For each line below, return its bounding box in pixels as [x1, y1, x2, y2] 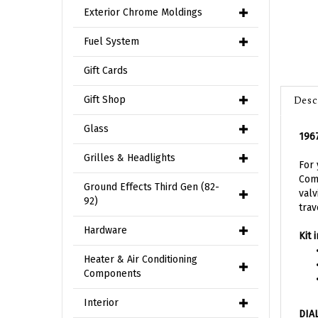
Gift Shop [84, 94, 126, 106]
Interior [84, 297, 119, 309]
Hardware [84, 224, 127, 236]
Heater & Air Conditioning [84, 253, 197, 265]
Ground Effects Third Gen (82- [84, 181, 219, 193]
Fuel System [84, 35, 139, 48]
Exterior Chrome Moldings [84, 6, 202, 18]
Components [84, 268, 141, 280]
